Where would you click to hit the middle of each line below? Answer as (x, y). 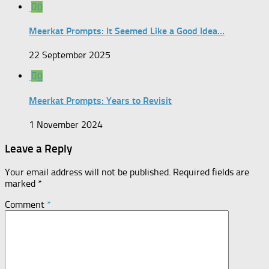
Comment (26, 205)
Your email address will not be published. (88, 172)
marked (21, 184)
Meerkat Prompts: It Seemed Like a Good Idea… (127, 31)
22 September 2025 (70, 55)
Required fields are (211, 172)
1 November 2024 (66, 124)
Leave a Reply (38, 148)
